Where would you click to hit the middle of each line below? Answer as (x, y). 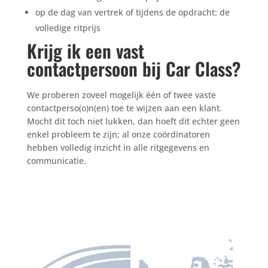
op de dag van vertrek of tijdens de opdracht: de (132, 12)
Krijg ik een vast (85, 51)
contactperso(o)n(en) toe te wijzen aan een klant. (124, 108)
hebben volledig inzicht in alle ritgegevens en (118, 147)
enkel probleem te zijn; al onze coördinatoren (118, 134)
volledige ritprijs (68, 28)
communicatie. (56, 161)
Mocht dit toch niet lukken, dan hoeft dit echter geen (133, 121)
